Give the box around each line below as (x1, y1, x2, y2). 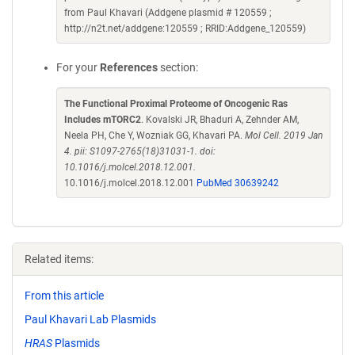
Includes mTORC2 (64, 114, 141, 125)
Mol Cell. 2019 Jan (245, 130, 323, 141)
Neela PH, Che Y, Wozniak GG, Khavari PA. (64, 130, 245, 141)
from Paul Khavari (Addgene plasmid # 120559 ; (64, 7, 272, 18)
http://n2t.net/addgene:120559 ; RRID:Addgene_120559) (64, 23, 306, 34)
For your (56, 61, 100, 74)
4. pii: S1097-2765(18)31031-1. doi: (64, 146, 216, 157)
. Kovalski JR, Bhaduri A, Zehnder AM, (141, 114, 299, 125)
